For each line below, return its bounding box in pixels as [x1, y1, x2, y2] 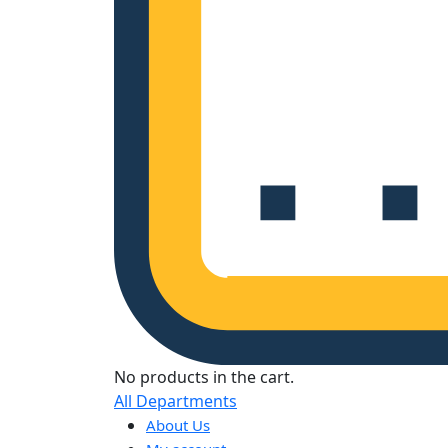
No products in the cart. [114, 366, 294, 389]
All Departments [114, 390, 237, 413]
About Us [146, 415, 210, 436]
